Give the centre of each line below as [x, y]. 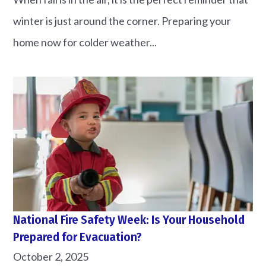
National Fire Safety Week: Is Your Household [129, 220]
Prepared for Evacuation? [78, 237]
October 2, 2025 [51, 257]
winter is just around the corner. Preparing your [122, 21]
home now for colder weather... [85, 42]
